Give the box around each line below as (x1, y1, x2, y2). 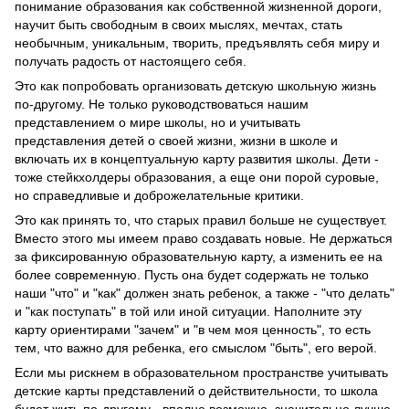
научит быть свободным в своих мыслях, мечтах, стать (15, 16, 342, 32)
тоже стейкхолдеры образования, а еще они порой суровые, (15, 169, 379, 184)
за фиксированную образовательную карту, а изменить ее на (15, 248, 383, 264)
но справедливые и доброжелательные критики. (15, 187, 304, 203)
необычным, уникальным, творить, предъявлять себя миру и (15, 35, 380, 50)
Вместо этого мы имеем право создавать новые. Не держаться (15, 230, 393, 246)
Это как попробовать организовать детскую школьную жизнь (15, 78, 376, 93)
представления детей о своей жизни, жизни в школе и (15, 132, 338, 148)
